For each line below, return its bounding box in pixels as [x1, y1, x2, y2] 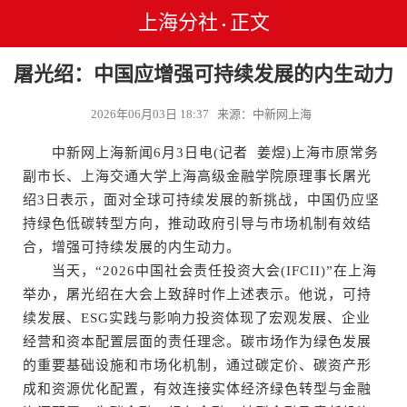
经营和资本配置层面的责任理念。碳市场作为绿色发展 [23, 334, 372, 349]
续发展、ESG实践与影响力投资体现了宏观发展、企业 [23, 311, 371, 325]
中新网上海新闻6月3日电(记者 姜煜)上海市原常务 [23, 145, 379, 160]
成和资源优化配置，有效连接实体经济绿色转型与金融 [23, 382, 372, 396]
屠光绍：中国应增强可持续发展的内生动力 [14, 63, 393, 85]
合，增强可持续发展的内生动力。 [23, 240, 241, 254]
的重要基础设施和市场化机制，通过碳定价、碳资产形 [23, 358, 372, 372]
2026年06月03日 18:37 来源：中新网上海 [90, 107, 317, 121]
